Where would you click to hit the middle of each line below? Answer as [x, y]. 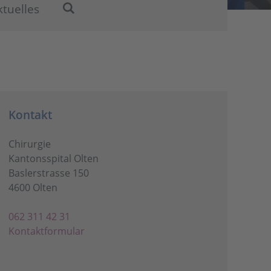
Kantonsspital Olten [54, 158]
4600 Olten [33, 188]
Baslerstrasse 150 [49, 173]
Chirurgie [30, 144]
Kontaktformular [47, 231]
